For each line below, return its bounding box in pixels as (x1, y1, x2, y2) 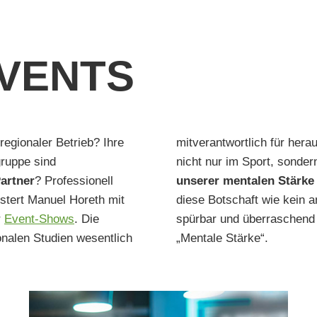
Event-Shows (4, 212, 74, 226)
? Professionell (35, 174, 113, 188)
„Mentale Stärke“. (176, 231, 268, 245)
